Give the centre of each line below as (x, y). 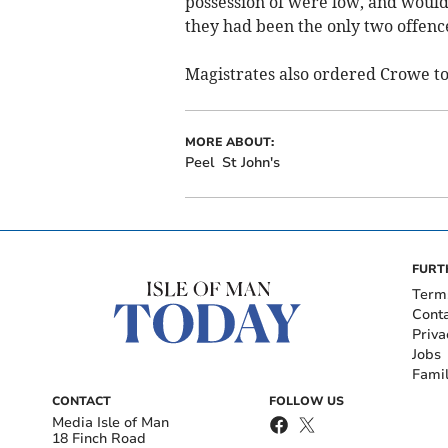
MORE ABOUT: (229, 142)
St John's (250, 163)
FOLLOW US (306, 401)
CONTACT (81, 401)
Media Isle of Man (110, 423)
